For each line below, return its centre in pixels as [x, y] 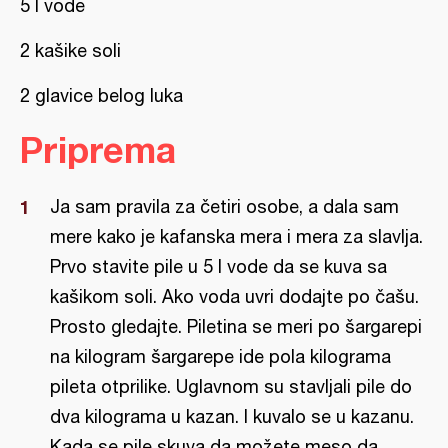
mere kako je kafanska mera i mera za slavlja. [236, 236]
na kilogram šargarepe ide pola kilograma [220, 356]
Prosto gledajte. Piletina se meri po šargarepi [236, 326]
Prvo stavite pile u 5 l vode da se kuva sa [218, 266]
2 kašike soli [70, 50]
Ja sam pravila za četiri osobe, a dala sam [224, 206]
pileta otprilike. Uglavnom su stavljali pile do [231, 386]
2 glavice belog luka [101, 95]
